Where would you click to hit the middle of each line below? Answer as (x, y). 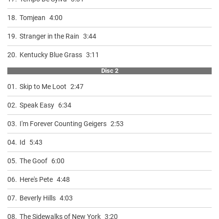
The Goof (33, 161)
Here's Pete (36, 179)
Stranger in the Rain (49, 36)
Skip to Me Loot (43, 86)
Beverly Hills (38, 198)
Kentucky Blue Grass (51, 55)
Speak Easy (37, 105)
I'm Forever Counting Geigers (63, 123)
